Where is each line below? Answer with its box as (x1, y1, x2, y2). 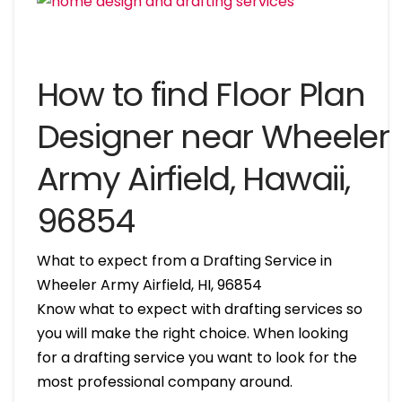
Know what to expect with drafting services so (36, 298, 363, 319)
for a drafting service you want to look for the (36, 346, 357, 368)
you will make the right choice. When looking (36, 322, 348, 344)
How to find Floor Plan (36, 71, 365, 118)
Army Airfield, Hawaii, (36, 155, 350, 202)
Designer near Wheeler (36, 113, 389, 160)
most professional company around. (36, 371, 293, 392)
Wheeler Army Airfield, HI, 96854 (36, 274, 262, 295)
